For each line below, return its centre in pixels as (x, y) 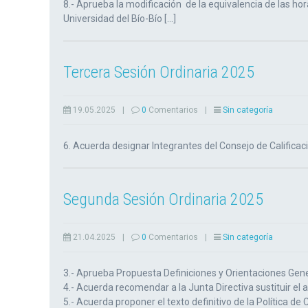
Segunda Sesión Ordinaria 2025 (163, 199)
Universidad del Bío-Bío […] (120, 19)
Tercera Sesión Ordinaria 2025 (159, 72)
